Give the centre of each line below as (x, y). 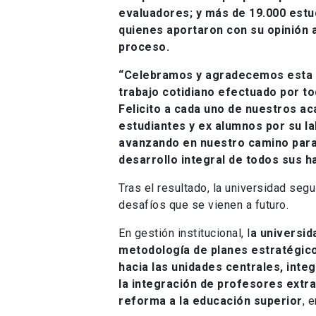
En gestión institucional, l (184, 233)
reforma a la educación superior (211, 300)
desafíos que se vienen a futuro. (203, 205)
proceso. (144, 47)
